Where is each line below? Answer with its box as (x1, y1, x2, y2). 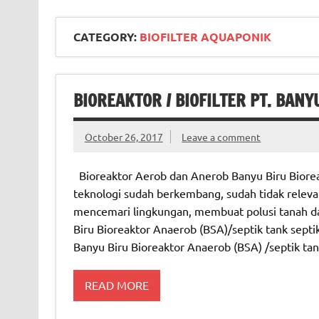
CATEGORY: (73, 29, 140, 45)
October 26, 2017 (84, 130, 163, 143)
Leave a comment (182, 130, 261, 143)
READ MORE (84, 278, 149, 293)
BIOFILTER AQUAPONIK (139, 29, 271, 45)
